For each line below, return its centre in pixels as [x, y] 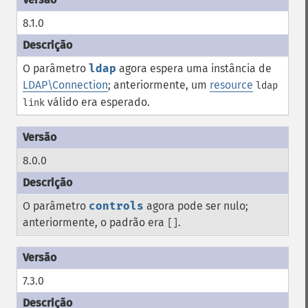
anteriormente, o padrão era [95, 222]
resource [231, 85]
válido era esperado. [97, 102]
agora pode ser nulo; [196, 206]
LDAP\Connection [65, 85]
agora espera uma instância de [194, 68]
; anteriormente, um [159, 85]
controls [116, 206]
